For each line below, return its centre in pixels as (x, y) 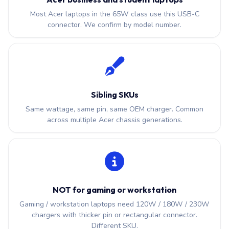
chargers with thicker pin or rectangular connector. (114, 215)
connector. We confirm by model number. (114, 25)
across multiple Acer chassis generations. (114, 120)
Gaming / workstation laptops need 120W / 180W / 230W (114, 204)
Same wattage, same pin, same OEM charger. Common (114, 109)
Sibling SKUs (114, 95)
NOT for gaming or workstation (114, 190)
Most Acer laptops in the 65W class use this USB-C (114, 14)
